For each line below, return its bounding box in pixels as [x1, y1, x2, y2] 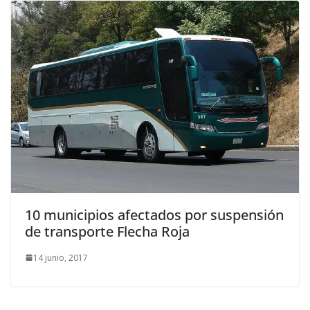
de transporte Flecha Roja [25, 221, 190, 241]
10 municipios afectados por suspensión [25, 205, 284, 224]
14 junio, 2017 [33, 251, 88, 264]
